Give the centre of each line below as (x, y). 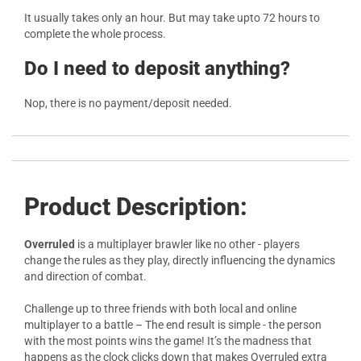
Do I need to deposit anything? (157, 68)
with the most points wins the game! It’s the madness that (168, 341)
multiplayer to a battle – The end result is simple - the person (173, 325)
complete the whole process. (95, 34)
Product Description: (136, 207)
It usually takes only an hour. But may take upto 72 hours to (172, 18)
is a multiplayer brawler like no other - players (189, 244)
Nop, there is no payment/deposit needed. (128, 103)
